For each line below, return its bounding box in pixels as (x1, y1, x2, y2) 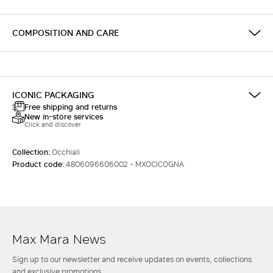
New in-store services (24, 111, 103, 122)
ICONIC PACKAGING (12, 88, 94, 101)
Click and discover (24, 119, 81, 130)
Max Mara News (12, 230, 106, 248)
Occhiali (52, 146, 80, 158)
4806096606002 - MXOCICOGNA (66, 158, 184, 170)
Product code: (12, 158, 66, 170)
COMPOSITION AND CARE (12, 26, 119, 39)
